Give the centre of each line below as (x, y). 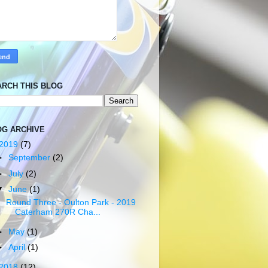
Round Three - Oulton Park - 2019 (71, 203)
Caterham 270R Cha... (57, 212)
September (31, 158)
